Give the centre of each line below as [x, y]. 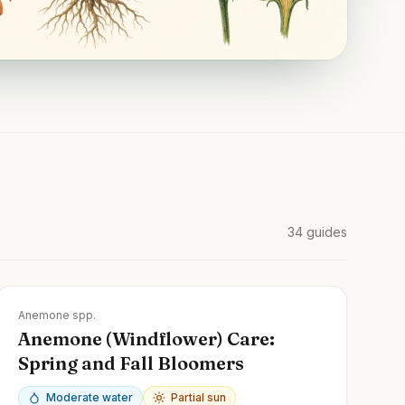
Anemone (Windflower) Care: [146, 338]
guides [327, 231]
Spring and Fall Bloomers [131, 363]
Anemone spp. [57, 315]
